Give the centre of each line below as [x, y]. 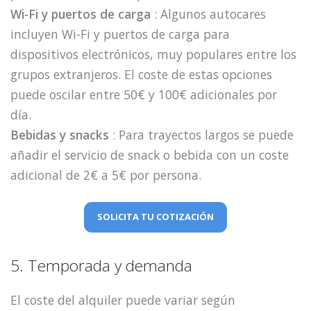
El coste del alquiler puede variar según [123, 300]
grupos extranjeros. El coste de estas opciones [141, 74]
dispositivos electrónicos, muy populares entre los [153, 54]
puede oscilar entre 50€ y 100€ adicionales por [144, 94]
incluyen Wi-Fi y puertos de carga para [120, 34]
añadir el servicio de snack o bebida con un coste [150, 154]
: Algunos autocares [208, 14]
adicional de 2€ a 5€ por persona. [106, 175]
